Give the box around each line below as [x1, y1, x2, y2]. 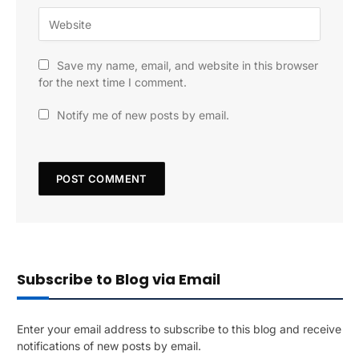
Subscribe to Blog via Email [17, 269, 220, 290]
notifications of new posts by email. [17, 339, 201, 353]
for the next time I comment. [38, 75, 187, 90]
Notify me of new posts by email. [57, 108, 229, 123]
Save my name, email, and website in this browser [57, 58, 318, 73]
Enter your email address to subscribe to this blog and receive [17, 322, 341, 337]
